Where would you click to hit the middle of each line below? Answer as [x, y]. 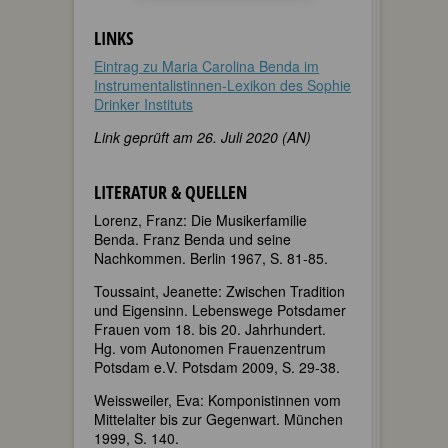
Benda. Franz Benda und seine [192, 238]
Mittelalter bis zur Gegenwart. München [218, 418]
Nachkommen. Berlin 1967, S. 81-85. [211, 257]
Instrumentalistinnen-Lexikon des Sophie [222, 84]
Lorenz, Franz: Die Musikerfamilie [200, 219]
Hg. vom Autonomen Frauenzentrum [210, 347]
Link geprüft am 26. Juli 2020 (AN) [202, 136]
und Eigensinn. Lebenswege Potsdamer [220, 309]
